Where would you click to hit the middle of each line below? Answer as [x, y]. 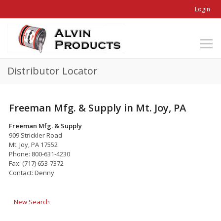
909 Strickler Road [36, 135]
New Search [32, 202]
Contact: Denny [32, 172]
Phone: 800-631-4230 [39, 154]
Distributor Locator [53, 71]
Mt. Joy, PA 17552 [33, 144]
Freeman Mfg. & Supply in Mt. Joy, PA [97, 108]
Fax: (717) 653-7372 [36, 163]
